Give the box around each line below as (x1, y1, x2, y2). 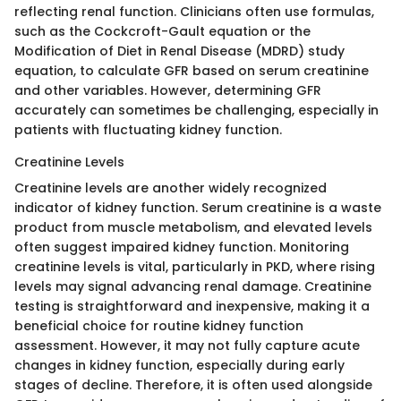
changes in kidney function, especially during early (14, 355, 345, 374)
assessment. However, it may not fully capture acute (14, 336, 360, 354)
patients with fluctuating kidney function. (14, 120, 282, 139)
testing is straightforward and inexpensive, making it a (14, 296, 370, 315)
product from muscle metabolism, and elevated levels (14, 218, 372, 236)
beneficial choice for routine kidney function (14, 316, 303, 335)
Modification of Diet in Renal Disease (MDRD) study (14, 41, 345, 60)
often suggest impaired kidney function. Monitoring (14, 237, 349, 256)
